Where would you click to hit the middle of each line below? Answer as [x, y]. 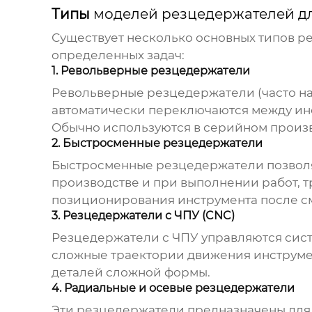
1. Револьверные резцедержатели [150, 71]
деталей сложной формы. [131, 273]
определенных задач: [118, 55]
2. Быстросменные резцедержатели [157, 143]
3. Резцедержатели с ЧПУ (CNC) [143, 216]
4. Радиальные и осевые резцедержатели [173, 288]
